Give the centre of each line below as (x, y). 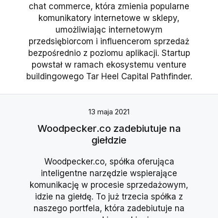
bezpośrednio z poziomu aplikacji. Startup (109, 53)
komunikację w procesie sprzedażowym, (109, 185)
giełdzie (109, 140)
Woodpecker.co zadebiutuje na (109, 129)
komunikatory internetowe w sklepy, (109, 18)
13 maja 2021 (109, 112)
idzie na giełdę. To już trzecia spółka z (109, 197)
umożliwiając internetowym (109, 30)
